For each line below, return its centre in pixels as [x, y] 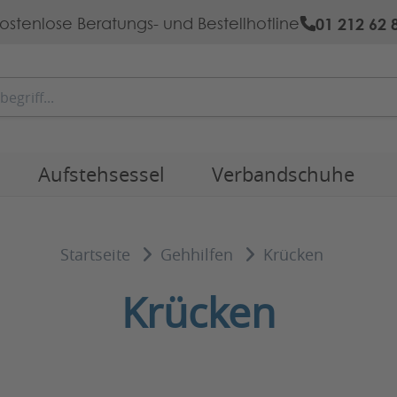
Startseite [95, 254]
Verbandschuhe [283, 174]
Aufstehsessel [101, 174]
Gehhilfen [197, 254]
